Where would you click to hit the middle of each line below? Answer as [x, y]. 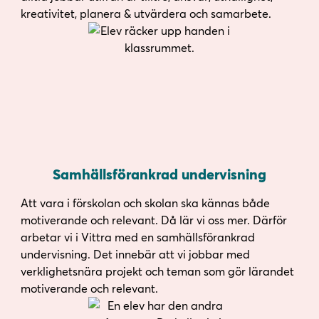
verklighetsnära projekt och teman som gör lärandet [157, 271]
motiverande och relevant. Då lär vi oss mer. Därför [153, 220]
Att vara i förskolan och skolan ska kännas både [145, 203]
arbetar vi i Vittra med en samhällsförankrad [137, 237]
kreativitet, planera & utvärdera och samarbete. [146, 14]
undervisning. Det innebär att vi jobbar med [135, 254]
